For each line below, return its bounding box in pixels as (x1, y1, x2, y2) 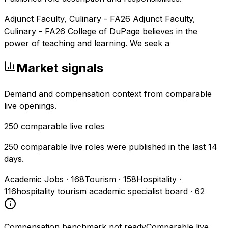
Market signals (16, 61, 103, 76)
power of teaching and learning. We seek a (4, 38, 169, 48)
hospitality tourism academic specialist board (16, 186, 188, 197)
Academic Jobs (4, 174, 64, 185)
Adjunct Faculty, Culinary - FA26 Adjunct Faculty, (4, 13, 195, 24)
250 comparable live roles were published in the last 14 (4, 141, 217, 152)
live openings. (4, 101, 56, 111)
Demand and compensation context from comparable (4, 89, 212, 99)
